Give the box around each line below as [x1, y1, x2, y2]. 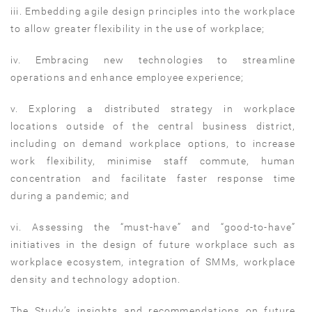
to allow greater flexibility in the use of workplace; [10, 22, 265, 34]
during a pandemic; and [10, 189, 130, 201]
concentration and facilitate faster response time [10, 172, 296, 184]
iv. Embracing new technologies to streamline [10, 54, 296, 65]
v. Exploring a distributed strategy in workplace [10, 102, 296, 114]
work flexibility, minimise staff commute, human [10, 155, 296, 166]
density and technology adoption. [10, 273, 181, 285]
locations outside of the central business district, [10, 120, 296, 132]
